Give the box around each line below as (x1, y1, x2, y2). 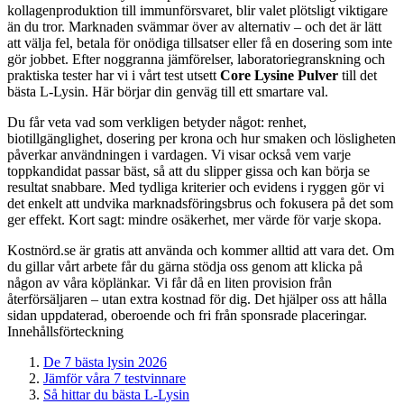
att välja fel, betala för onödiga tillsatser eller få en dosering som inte (7, 34, 392, 50)
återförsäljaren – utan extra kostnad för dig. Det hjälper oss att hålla (7, 290, 387, 307)
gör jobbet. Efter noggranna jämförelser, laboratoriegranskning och (7, 50, 385, 67)
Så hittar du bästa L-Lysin (43, 386, 189, 402)
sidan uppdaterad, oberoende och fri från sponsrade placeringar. (7, 307, 367, 323)
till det (338, 67, 377, 83)
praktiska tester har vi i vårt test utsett (7, 67, 220, 83)
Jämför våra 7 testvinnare (43, 370, 186, 386)
